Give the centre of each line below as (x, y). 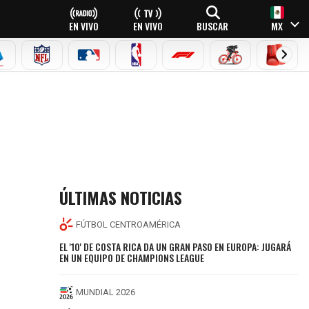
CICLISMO (253, 62)
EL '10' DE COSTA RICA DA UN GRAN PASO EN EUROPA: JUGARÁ (176, 246)
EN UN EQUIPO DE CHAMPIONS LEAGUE (132, 257)
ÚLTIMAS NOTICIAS (121, 197)
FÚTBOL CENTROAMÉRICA (129, 224)
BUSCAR (212, 26)
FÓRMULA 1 (209, 62)
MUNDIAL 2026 (106, 292)
